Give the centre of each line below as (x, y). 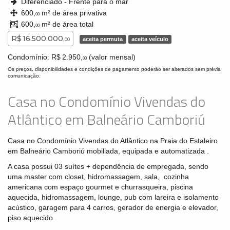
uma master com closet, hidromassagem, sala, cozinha (98, 177)
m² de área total (66, 24)
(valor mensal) (111, 57)
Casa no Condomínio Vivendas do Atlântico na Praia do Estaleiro (113, 140)
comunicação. (24, 75)
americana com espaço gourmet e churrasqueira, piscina (100, 187)
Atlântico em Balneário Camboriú (107, 119)
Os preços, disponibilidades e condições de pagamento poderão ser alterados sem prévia (114, 69)
